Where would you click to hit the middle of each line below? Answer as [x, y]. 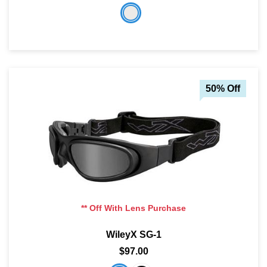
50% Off [223, 89]
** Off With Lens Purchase [133, 208]
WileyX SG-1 [133, 235]
